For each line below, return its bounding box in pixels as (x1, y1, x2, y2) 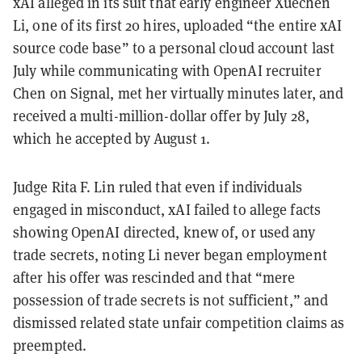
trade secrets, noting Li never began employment (13, 244, 327, 264)
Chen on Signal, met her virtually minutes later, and (13, 82, 344, 103)
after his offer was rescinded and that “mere (13, 267, 296, 287)
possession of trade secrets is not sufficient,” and (13, 289, 329, 309)
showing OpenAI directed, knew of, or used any (13, 221, 316, 242)
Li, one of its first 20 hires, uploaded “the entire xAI (13, 15, 343, 35)
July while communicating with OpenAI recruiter (13, 60, 322, 80)
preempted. (13, 335, 86, 355)
